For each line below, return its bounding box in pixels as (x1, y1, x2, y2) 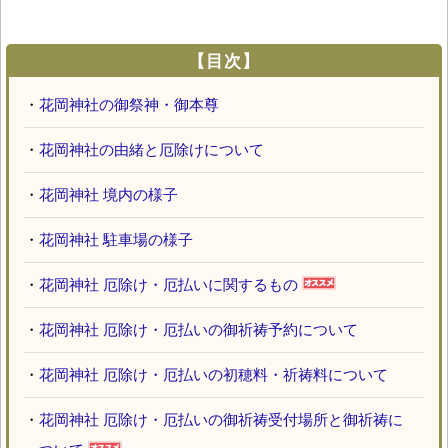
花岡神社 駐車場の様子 (39, 230, 193, 248)
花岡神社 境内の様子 (39, 185, 178, 203)
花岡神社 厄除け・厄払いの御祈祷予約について (39, 320, 358, 338)
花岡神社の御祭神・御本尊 (39, 95, 219, 113)
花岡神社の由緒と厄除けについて (39, 140, 264, 158)
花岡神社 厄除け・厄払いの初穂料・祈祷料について (39, 365, 388, 383)
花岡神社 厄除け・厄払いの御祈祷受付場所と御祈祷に (39, 410, 403, 428)
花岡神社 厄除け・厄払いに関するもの (39, 275, 298, 293)
